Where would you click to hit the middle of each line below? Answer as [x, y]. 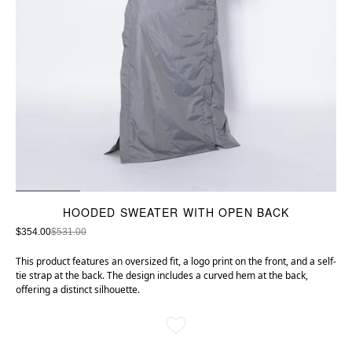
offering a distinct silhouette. [78, 290]
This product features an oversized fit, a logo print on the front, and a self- [176, 262]
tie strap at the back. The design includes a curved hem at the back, [162, 276]
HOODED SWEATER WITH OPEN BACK [176, 213]
